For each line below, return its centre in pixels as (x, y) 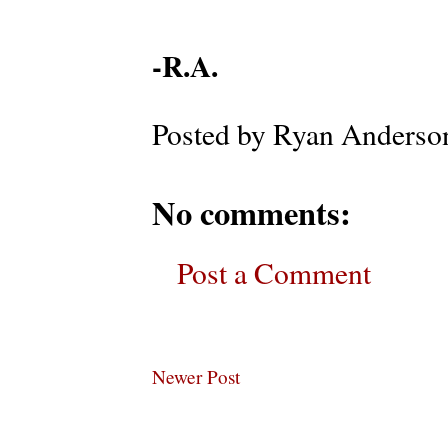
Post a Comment (274, 272)
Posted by (212, 133)
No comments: (251, 212)
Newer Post (196, 376)
